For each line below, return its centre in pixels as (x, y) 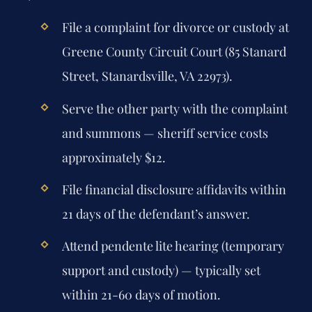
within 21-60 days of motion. (141, 295)
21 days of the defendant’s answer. (156, 213)
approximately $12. (114, 157)
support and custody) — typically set (161, 271)
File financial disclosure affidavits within (174, 189)
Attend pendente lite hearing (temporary (173, 246)
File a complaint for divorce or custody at (175, 28)
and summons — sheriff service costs (165, 133)
